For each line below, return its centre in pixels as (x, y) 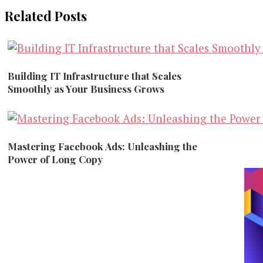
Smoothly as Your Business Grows (86, 88)
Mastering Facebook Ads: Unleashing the (102, 146)
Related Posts (46, 16)
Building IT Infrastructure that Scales (95, 75)
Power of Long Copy (55, 159)
